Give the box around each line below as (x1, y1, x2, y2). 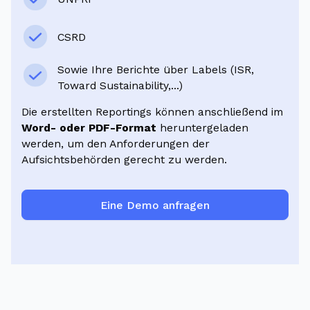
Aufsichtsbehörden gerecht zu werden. (21, 153, 228, 167)
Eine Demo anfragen (100, 198, 210, 212)
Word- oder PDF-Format (21, 121, 157, 135)
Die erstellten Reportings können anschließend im (21, 105, 284, 119)
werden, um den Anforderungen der (21, 137, 210, 151)
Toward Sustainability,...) (57, 78, 183, 92)
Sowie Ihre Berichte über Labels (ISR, (57, 62, 254, 76)
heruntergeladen (156, 121, 249, 135)
